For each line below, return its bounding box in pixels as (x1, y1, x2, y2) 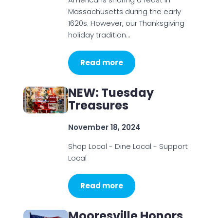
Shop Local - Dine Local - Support (68, 141, 188, 151)
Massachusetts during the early (68, 6, 181, 17)
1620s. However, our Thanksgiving (68, 18, 184, 28)
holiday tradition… (68, 30, 130, 40)
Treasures (68, 97, 128, 113)
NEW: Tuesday (68, 85, 154, 101)
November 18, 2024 (68, 122, 141, 132)
